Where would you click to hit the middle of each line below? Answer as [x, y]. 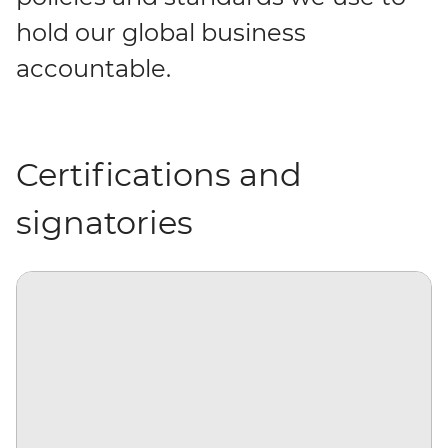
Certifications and [159, 174]
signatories [104, 222]
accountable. [93, 68]
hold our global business [161, 32]
